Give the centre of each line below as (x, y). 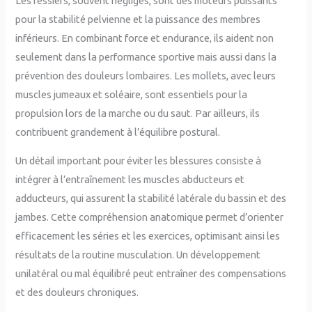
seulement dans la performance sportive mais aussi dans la (146, 56)
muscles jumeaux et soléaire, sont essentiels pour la (132, 94)
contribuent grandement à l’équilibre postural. (118, 132)
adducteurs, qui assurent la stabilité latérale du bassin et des (151, 198)
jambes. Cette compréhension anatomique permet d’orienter (150, 217)
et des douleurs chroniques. (77, 292)
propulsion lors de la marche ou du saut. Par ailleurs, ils (138, 113)
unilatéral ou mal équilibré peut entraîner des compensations (151, 274)
